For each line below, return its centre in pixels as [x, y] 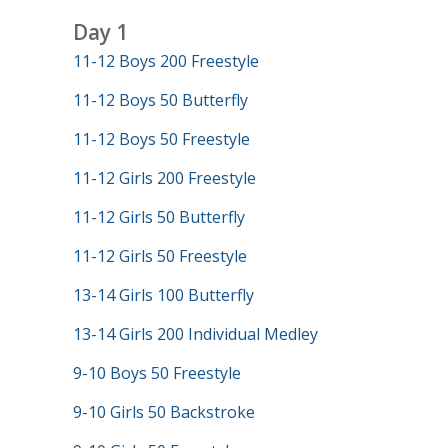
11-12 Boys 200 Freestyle [165, 61]
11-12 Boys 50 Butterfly [160, 100]
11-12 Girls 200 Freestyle [164, 178]
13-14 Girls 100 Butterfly [163, 295]
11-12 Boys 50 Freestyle [161, 139]
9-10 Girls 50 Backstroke [163, 412]
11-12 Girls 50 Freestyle [159, 256]
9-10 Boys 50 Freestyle [156, 373]
